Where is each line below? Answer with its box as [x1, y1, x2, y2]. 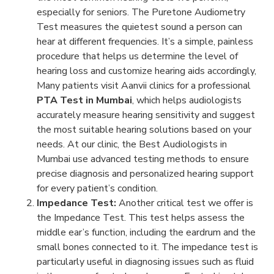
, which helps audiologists [132, 94, 242, 107]
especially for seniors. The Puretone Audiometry [37, 6, 245, 19]
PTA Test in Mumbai [37, 94, 132, 107]
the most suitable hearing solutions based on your [37, 123, 251, 136]
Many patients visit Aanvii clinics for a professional [37, 79, 251, 92]
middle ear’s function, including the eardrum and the [37, 226, 256, 239]
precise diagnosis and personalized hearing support [37, 167, 254, 180]
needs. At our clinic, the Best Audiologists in [37, 138, 227, 151]
